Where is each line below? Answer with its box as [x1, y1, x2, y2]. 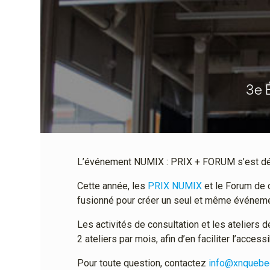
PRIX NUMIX [147, 180, 202, 192]
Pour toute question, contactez [77, 257, 209, 269]
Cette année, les [77, 180, 148, 192]
